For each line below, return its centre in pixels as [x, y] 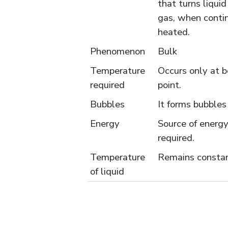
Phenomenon [118, 51]
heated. [174, 32]
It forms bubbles [192, 104]
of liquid [107, 172]
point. [169, 85]
